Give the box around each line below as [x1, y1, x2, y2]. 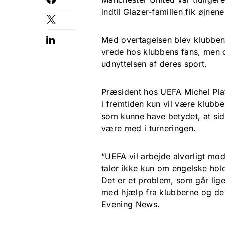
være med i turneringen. [101, 123, 196, 134]
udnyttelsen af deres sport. [101, 59, 207, 69]
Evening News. [101, 199, 160, 210]
